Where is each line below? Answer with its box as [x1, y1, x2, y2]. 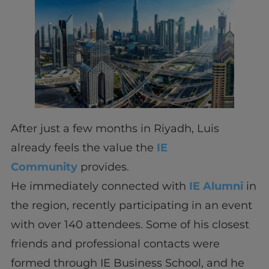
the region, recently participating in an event [10, 199, 252, 213]
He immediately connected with [10, 180, 189, 193]
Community [10, 160, 77, 174]
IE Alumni [189, 180, 243, 193]
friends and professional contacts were [10, 237, 220, 251]
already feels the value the [10, 141, 157, 155]
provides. [77, 160, 129, 174]
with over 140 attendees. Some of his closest [10, 218, 249, 232]
